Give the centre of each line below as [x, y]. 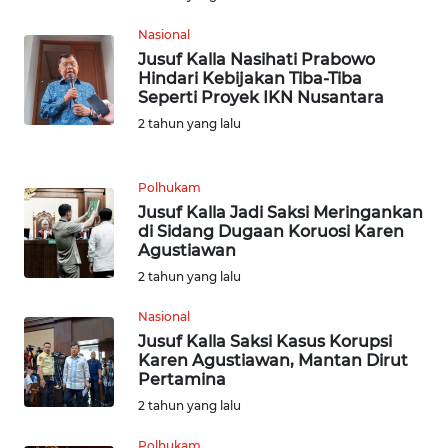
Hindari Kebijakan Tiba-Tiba [250, 78]
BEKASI [62, 421]
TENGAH [69, 30]
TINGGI [63, 199]
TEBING [63, 178]
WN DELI [69, 83]
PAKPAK [64, 273]
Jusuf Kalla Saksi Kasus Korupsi [265, 341]
